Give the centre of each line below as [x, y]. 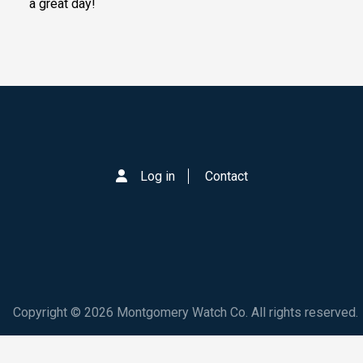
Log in [157, 177]
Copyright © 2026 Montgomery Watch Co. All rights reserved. [186, 313]
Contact [226, 177]
